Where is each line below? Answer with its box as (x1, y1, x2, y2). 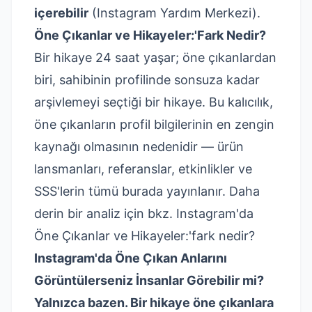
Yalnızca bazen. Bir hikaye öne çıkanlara (34, 295, 274, 310)
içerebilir (34, 6, 88, 20)
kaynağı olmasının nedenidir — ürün (34, 139, 244, 154)
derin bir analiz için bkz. (34, 206, 176, 221)
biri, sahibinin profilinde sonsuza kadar (34, 72, 260, 87)
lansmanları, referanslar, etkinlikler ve (34, 162, 252, 176)
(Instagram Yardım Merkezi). (88, 6, 260, 20)
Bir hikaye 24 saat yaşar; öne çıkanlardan (34, 50, 276, 65)
